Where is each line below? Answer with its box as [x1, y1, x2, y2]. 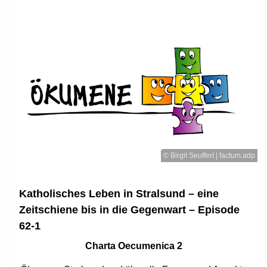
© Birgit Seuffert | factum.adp [163, 151, 255, 160]
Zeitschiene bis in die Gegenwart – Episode [19, 203, 240, 216]
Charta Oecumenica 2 [85, 240, 182, 251]
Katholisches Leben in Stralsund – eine [19, 187, 219, 200]
